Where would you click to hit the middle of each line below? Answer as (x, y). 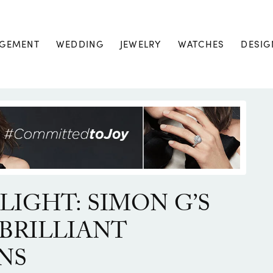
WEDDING (80, 44)
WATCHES (201, 44)
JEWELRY (140, 44)
